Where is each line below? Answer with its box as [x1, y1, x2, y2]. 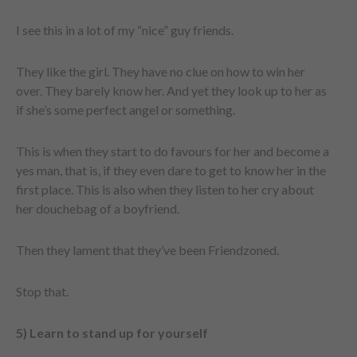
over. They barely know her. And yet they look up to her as [16, 83, 327, 98]
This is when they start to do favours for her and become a [16, 143, 329, 159]
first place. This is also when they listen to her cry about [16, 182, 314, 197]
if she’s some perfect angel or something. [16, 102, 235, 117]
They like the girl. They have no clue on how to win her [16, 64, 305, 79]
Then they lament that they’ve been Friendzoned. [16, 242, 279, 257]
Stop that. [16, 284, 69, 299]
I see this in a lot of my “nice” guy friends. [16, 22, 233, 37]
